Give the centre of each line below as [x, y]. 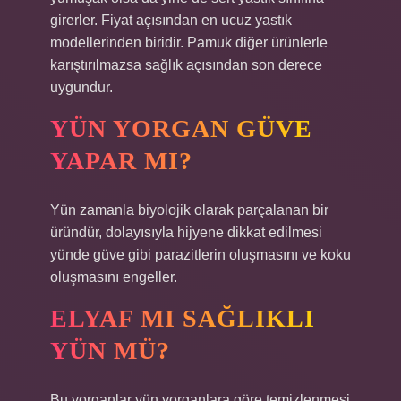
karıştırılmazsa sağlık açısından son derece [186, 65]
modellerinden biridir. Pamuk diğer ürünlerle [189, 43]
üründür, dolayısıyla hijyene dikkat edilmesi [186, 232]
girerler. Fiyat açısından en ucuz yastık [171, 20]
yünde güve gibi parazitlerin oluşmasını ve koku [200, 255]
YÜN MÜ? [110, 350]
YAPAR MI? [121, 161]
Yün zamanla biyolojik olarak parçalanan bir [189, 210]
